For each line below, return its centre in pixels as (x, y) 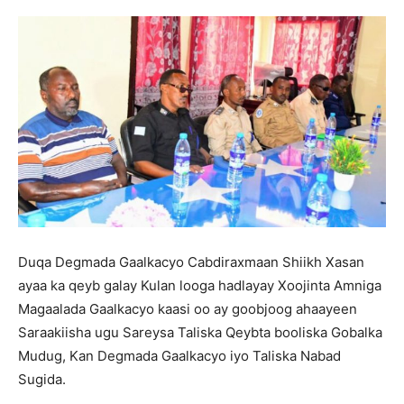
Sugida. (42, 379)
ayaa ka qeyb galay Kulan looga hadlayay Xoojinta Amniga (200, 285)
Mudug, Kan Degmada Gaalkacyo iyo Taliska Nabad (179, 355)
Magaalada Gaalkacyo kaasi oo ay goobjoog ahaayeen (188, 308)
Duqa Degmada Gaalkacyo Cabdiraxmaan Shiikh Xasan (191, 262)
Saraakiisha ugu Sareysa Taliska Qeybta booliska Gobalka (200, 332)
